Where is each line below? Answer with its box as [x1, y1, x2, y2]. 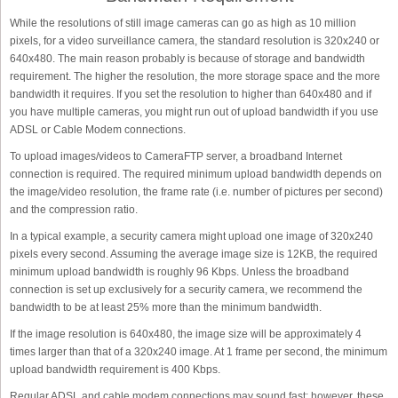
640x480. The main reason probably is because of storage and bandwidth [10, 52, 365, 65]
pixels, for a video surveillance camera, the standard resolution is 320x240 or [10, 35, 379, 47]
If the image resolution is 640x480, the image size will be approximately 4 [10, 328, 362, 340]
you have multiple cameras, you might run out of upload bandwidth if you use [10, 106, 378, 118]
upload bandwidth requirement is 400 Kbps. [10, 363, 220, 376]
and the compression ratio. [10, 203, 138, 216]
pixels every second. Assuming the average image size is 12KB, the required [10, 248, 378, 260]
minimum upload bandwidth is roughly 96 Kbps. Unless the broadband [10, 266, 349, 278]
